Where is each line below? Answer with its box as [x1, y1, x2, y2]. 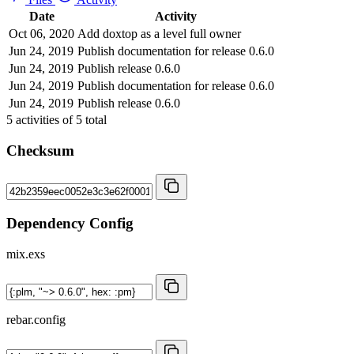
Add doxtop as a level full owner [77, 26, 241, 40]
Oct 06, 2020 [9, 26, 74, 40]
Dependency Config [6, 214, 134, 232]
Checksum [6, 141, 74, 159]
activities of [13, 112, 76, 126]
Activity [155, 9, 197, 23]
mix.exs [6, 247, 45, 261]
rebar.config [6, 312, 66, 326]
